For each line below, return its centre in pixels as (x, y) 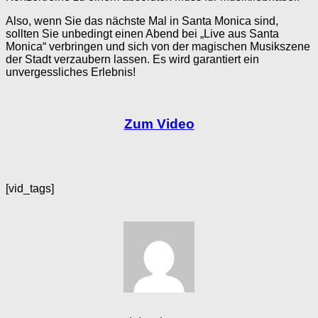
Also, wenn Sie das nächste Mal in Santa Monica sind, (142, 21)
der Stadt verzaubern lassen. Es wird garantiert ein (132, 60)
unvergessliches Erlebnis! (71, 72)
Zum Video (159, 124)
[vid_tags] (30, 188)
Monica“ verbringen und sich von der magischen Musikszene (158, 47)
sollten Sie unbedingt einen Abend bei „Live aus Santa (142, 34)
